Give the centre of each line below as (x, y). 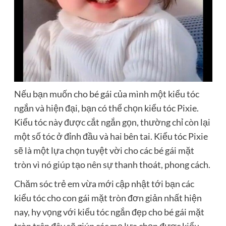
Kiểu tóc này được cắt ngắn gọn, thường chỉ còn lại (112, 122)
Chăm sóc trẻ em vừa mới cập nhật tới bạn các (104, 184)
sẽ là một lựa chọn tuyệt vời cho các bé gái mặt (104, 151)
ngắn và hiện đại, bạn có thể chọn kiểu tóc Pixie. (106, 108)
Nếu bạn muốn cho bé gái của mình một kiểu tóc (106, 94)
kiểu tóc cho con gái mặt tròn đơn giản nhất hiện (108, 198)
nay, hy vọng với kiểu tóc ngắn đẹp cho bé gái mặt (109, 212)
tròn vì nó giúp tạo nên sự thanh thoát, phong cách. (112, 165)
